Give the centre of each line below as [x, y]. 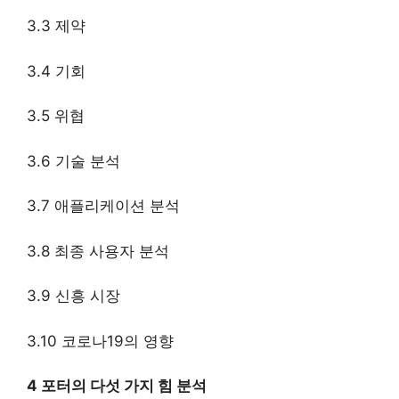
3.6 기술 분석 [73, 161]
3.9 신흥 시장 [73, 296]
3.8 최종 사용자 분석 [98, 251]
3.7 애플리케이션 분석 [103, 206]
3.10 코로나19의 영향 [100, 341]
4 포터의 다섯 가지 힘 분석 [117, 386]
